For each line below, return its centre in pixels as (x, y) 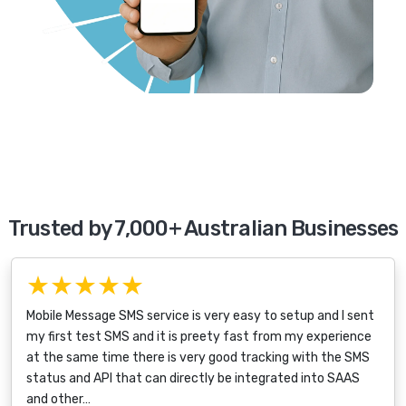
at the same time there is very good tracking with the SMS (198, 358)
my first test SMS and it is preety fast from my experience (199, 337)
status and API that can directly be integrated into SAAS (193, 378)
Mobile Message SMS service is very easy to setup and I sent (200, 316)
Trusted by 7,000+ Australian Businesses (203, 228)
